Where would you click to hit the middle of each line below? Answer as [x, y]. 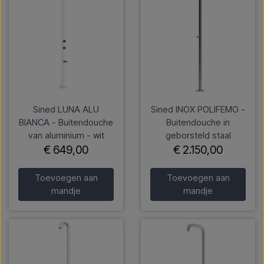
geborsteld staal [198, 136]
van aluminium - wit [66, 136]
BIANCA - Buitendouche [66, 123]
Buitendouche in [198, 123]
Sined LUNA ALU [66, 110]
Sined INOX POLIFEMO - [198, 110]
